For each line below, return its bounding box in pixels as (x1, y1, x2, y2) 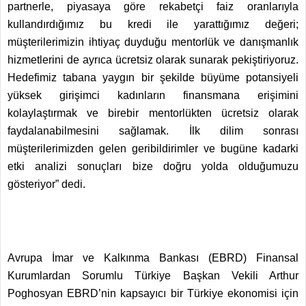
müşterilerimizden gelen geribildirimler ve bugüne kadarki (8, 142, 298, 154)
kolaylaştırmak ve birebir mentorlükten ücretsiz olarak (8, 107, 298, 119)
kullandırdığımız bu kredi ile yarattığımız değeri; (8, 18, 298, 30)
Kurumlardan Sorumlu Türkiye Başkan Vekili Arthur (8, 269, 298, 281)
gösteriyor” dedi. (8, 178, 85, 190)
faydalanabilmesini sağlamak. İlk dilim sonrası (8, 124, 298, 137)
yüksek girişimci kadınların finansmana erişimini (8, 89, 298, 101)
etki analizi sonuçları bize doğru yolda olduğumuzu (8, 160, 298, 172)
